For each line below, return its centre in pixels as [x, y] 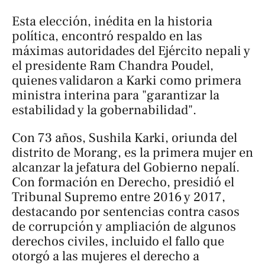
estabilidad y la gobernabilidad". [104, 110]
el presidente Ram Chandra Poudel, [113, 65]
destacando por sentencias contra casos [126, 211]
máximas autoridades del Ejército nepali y [131, 51]
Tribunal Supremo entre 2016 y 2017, [119, 197]
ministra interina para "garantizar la [116, 95]
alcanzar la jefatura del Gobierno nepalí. [126, 167]
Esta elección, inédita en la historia [112, 21]
